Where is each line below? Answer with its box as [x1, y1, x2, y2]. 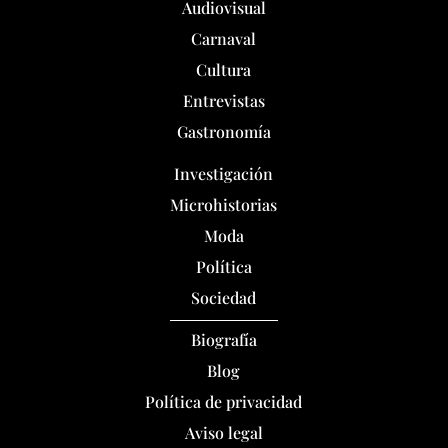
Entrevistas [182, 89, 265, 111]
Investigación [174, 162, 274, 184]
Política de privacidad [145, 391, 303, 413]
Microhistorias [170, 193, 278, 215]
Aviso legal [184, 422, 263, 444]
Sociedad [191, 286, 257, 308]
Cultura [196, 58, 252, 80]
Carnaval [191, 27, 257, 49]
